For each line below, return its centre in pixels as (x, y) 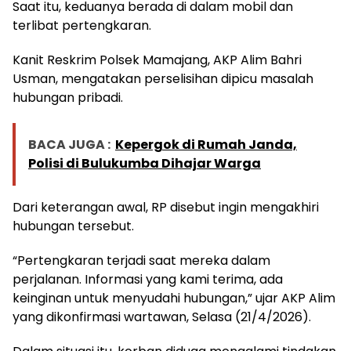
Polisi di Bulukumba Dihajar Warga (145, 164)
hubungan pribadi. (68, 98)
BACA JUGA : (69, 145)
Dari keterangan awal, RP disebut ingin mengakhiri (166, 208)
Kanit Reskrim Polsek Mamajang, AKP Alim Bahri (157, 60)
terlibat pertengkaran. (82, 26)
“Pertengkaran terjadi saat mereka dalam (141, 261)
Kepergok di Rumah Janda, (206, 145)
